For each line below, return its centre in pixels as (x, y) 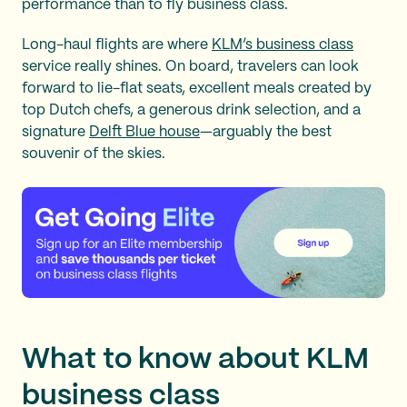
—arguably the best (266, 132)
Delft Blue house (144, 132)
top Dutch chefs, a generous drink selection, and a (191, 110)
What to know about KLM (195, 359)
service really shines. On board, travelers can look (190, 67)
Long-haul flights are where (117, 45)
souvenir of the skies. (95, 154)
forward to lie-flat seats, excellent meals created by (197, 89)
